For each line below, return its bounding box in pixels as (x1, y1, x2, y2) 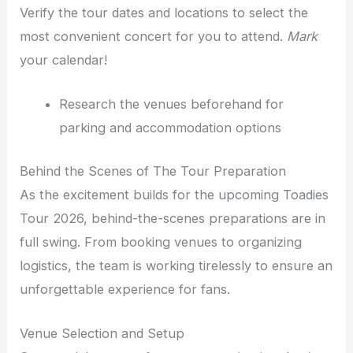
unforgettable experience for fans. (20, 281, 231, 297)
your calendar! (20, 52, 108, 68)
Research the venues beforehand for (58, 96, 284, 113)
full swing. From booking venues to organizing (20, 233, 303, 250)
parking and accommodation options (58, 120, 281, 136)
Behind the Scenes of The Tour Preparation (20, 162, 287, 179)
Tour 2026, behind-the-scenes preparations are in (20, 210, 326, 226)
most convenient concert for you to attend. (20, 28, 288, 44)
